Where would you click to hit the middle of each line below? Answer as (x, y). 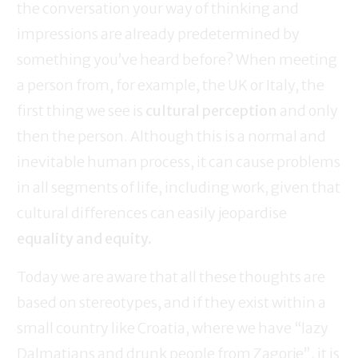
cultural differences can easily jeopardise (152, 213)
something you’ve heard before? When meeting (177, 60)
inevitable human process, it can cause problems (179, 162)
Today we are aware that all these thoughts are (171, 277)
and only (308, 111)
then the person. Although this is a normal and (171, 137)
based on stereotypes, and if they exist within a (171, 303)
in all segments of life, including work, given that (179, 188)
